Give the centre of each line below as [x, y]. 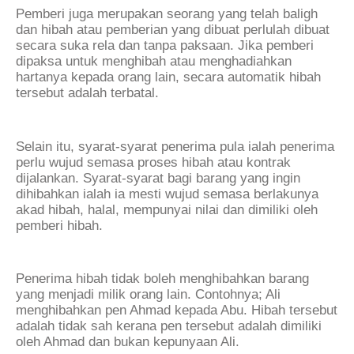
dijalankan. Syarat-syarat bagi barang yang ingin [158, 178]
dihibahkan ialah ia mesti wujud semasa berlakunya [167, 194]
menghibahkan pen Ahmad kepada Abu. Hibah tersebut [177, 310]
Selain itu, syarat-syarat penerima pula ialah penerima [175, 146]
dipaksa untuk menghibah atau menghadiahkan [154, 62]
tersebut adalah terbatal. [87, 93]
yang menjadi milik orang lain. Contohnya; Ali [148, 294]
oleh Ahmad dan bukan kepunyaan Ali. [128, 341]
